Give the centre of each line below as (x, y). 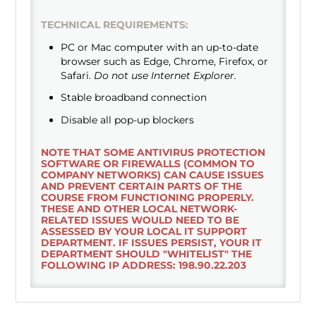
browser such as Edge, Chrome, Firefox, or (165, 62)
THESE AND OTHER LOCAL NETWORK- (139, 208)
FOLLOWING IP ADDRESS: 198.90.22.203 (144, 265)
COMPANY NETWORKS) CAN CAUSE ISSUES (153, 175)
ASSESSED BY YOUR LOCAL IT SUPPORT (144, 231)
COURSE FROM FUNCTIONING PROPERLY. (148, 197)
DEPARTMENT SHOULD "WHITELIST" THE (147, 254)
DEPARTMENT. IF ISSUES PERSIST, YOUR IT (152, 242)
